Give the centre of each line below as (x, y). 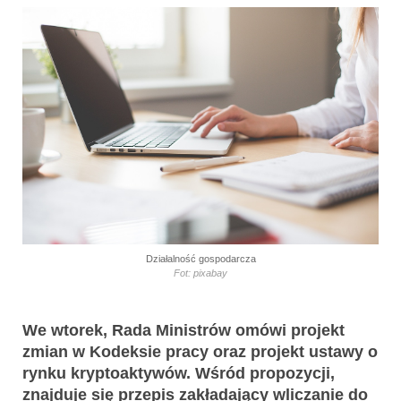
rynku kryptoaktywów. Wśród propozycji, (179, 373)
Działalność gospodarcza (200, 258)
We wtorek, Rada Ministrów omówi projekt (183, 330)
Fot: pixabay (200, 273)
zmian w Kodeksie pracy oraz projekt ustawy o (200, 351)
